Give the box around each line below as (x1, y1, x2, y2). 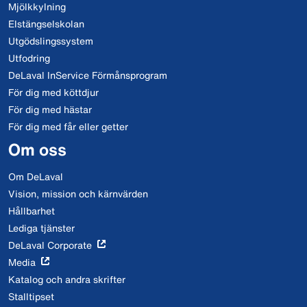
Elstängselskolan (8, 16, 84, 31)
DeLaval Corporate (8, 238, 92, 252)
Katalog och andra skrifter (8, 272, 125, 286)
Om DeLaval (8, 169, 63, 184)
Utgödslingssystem (8, 34, 93, 48)
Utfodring (8, 51, 50, 65)
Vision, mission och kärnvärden (8, 186, 148, 201)
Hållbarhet (8, 204, 55, 218)
